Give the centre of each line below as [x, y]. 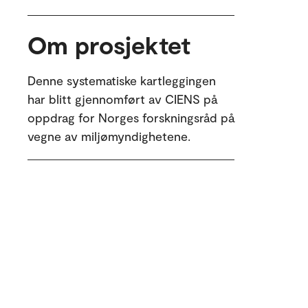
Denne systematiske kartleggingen [122, 80]
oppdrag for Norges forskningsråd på [131, 118]
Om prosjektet [109, 44]
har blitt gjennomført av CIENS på [122, 99]
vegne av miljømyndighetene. [109, 136]
